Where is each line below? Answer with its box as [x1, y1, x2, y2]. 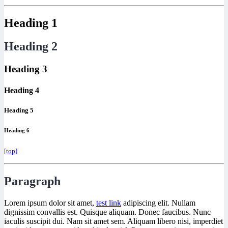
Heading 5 [4, 106, 34, 114]
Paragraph [4, 174, 61, 188]
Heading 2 [4, 40, 58, 53]
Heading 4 [4, 85, 39, 95]
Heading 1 [4, 16, 58, 30]
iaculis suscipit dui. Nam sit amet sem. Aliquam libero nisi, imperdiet [4, 216, 223, 225]
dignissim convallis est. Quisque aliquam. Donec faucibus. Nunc [4, 207, 211, 216]
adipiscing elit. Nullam [121, 198, 195, 207]
